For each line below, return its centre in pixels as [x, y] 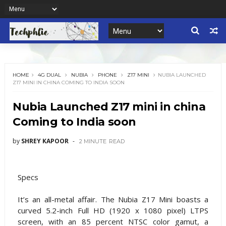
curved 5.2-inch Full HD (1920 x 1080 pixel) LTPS [113, 211]
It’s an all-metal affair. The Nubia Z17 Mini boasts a [113, 200]
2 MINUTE [93, 142]
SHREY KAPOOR [45, 141]
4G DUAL [49, 75]
